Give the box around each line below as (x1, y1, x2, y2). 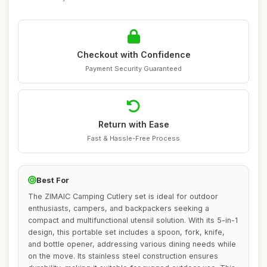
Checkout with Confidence (76, 49, 191, 60)
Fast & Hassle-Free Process (87, 134, 180, 142)
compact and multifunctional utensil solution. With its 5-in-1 (28, 216, 238, 225)
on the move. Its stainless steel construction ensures (28, 252, 218, 260)
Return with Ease (98, 119, 169, 129)
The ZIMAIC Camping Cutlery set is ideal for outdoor (28, 192, 218, 201)
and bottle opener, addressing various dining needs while (28, 240, 236, 249)
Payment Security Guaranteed (85, 64, 182, 73)
